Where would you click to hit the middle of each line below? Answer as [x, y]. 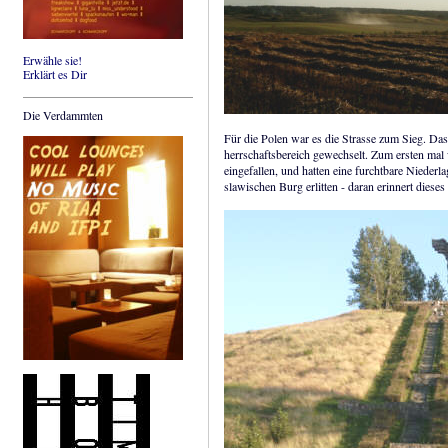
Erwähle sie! [52, 60]
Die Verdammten [63, 115]
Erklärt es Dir [55, 74]
